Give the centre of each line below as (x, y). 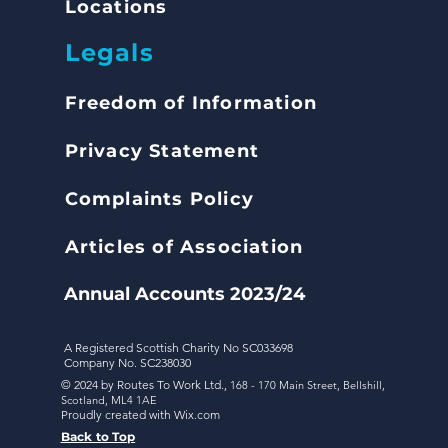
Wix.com (196, 414)
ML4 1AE (133, 400)
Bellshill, (363, 385)
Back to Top (98, 436)
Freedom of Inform (163, 103)
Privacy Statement (161, 151)
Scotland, (85, 400)
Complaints (127, 199)
